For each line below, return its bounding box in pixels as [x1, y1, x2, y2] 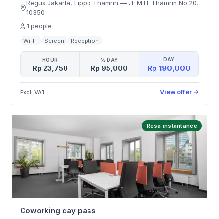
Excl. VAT [20, 88, 45, 96]
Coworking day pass [20, 206, 96, 215]
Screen [44, 37, 64, 44]
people [31, 22, 52, 30]
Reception [71, 37, 99, 44]
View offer [160, 88, 192, 96]
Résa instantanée [147, 122, 197, 129]
